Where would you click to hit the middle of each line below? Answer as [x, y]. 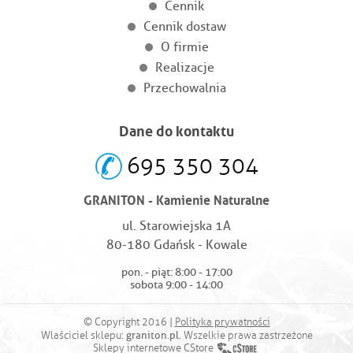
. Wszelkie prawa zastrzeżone [245, 335]
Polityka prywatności [222, 322]
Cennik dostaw [184, 26]
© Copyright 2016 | [129, 322]
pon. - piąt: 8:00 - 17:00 [176, 272]
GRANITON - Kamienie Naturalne [176, 198]
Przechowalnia [184, 87]
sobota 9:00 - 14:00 [176, 284]
